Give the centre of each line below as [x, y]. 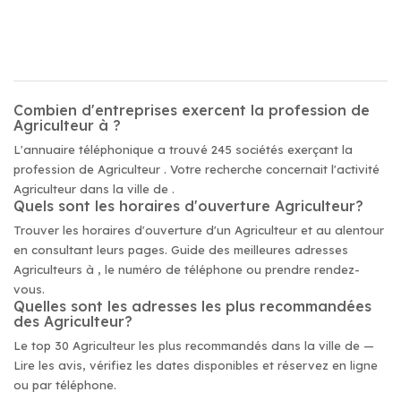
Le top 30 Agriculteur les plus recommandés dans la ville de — [194, 346]
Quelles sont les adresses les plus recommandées [192, 306]
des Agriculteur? [73, 321]
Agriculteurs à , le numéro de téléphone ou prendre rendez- [187, 269]
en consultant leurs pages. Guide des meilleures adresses [181, 250]
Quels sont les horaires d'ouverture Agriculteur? [188, 206]
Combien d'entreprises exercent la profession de [192, 110]
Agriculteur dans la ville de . [94, 189]
